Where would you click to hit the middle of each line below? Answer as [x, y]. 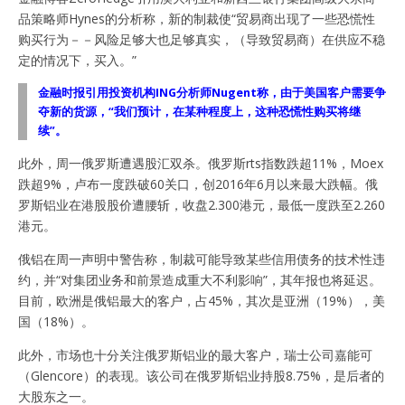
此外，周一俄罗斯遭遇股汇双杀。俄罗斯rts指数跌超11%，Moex [201, 163]
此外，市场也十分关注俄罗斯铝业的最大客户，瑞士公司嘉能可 [195, 354]
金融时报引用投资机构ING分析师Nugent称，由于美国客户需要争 [212, 92]
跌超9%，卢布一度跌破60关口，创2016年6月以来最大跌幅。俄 [198, 184]
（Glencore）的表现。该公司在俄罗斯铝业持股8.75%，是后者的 [201, 375]
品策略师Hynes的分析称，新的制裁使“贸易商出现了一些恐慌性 [197, 18]
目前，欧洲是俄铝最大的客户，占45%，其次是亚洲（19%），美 [202, 300]
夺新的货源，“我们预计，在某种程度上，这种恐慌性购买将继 [199, 111]
